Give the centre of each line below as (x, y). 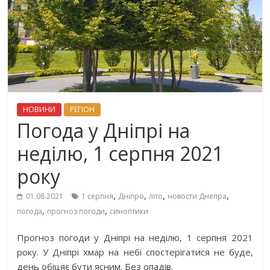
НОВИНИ (39, 110)
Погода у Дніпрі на (104, 131)
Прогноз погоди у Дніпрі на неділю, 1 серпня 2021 (135, 238)
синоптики (129, 212)
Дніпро (131, 196)
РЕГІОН (83, 110)
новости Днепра (197, 196)
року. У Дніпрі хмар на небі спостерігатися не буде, (135, 252)
